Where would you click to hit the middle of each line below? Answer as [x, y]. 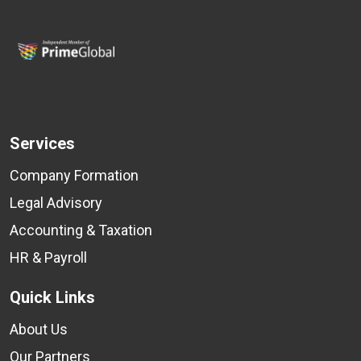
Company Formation [74, 176]
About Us [39, 330]
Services [42, 144]
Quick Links [52, 298]
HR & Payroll [48, 258]
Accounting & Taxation [81, 230]
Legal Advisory [56, 203]
